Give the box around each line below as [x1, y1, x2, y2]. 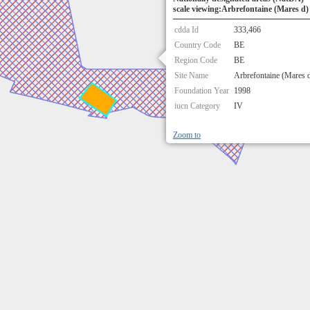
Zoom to [173, 130, 201, 140]
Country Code [174, 40, 221, 50]
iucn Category [174, 101, 220, 111]
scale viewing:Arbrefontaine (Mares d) [173, 4, 309, 14]
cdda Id [174, 25, 199, 35]
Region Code [174, 55, 217, 65]
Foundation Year [174, 86, 229, 95]
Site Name [174, 71, 208, 80]
